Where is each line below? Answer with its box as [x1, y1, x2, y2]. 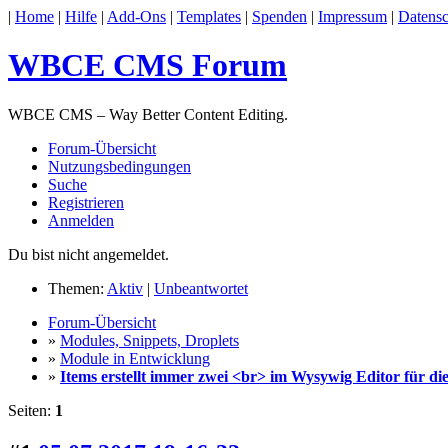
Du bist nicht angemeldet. [8, 245, 169, 263]
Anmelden [48, 211, 114, 229]
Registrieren [48, 193, 124, 211]
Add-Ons [107, 8, 166, 25]
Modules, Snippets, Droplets [60, 331, 239, 349]
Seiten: [8, 401, 55, 419]
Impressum [318, 8, 387, 25]
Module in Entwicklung [60, 349, 210, 367]
